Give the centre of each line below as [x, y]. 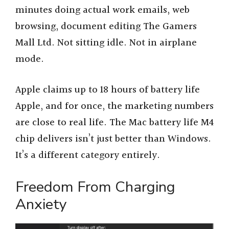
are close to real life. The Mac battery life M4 [114, 123]
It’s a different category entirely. [88, 156]
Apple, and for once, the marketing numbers [114, 107]
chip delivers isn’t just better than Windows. [113, 139]
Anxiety [41, 204]
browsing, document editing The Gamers [106, 26]
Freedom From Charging [95, 187]
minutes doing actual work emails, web [102, 10]
